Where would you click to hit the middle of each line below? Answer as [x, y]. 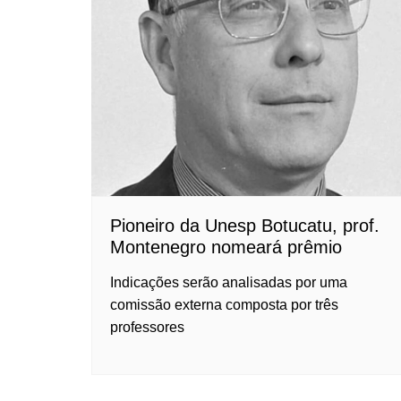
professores [147, 327]
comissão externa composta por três [224, 305]
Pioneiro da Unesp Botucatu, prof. [245, 226]
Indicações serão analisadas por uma [229, 282]
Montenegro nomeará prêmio [226, 247]
